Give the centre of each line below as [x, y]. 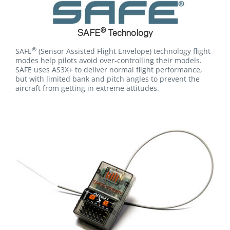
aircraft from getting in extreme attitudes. [87, 88]
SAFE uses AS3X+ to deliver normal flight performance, [109, 70]
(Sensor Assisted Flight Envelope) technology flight [123, 51]
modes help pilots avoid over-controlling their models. [109, 61]
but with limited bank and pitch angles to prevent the [108, 79]
